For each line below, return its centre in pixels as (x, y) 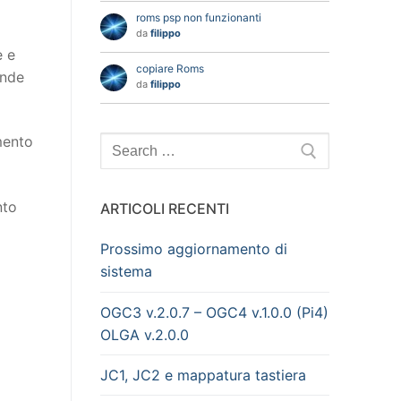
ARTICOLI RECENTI (165, 209)
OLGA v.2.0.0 (145, 334)
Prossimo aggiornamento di (194, 249)
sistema (126, 272)
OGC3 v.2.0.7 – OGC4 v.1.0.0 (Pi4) (214, 312)
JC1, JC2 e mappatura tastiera (203, 375)
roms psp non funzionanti (199, 17)
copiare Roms (170, 68)
